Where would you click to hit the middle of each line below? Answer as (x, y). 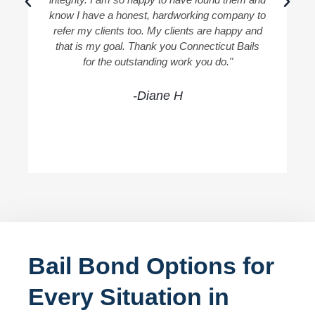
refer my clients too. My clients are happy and (157, 30)
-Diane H (157, 95)
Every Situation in (129, 296)
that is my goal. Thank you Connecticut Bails (157, 46)
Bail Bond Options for (151, 265)
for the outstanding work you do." (157, 61)
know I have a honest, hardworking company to (157, 15)
